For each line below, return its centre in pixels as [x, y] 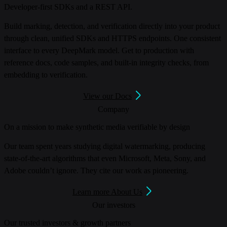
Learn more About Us [107, 192]
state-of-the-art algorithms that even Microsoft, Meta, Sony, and [105, 159]
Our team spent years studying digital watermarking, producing [105, 146]
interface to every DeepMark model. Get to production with [99, 50]
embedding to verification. [46, 74]
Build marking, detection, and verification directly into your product [112, 26]
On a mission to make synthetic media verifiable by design [97, 127]
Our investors [113, 205]
